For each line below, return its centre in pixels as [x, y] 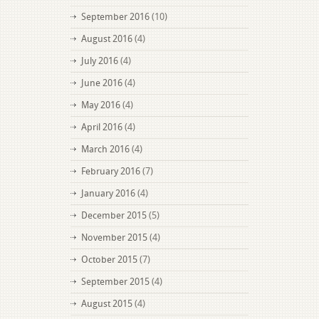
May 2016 [101, 105]
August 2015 [107, 304]
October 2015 [109, 260]
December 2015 [114, 215]
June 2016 [102, 83]
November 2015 [114, 237]
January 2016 [108, 193]
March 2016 [105, 149]
